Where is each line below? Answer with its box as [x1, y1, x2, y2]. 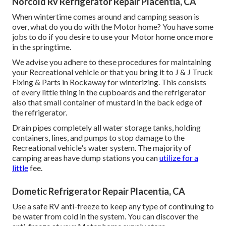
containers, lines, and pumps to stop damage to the [12, 133, 185, 143]
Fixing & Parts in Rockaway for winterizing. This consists [12, 77, 206, 87]
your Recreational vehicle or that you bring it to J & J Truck [12, 67, 213, 77]
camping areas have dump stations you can [12, 153, 159, 163]
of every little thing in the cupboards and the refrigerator [12, 87, 206, 97]
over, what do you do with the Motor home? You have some [12, 22, 213, 32]
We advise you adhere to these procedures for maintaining [12, 57, 211, 67]
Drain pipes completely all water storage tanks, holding [12, 123, 201, 133]
